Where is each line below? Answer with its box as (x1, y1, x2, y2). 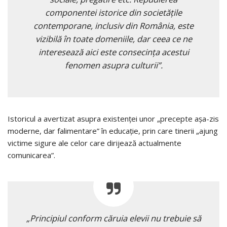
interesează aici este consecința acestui (38, 46, 189, 58)
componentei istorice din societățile (45, 6, 182, 18)
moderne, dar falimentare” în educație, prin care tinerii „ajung (8, 125, 218, 136)
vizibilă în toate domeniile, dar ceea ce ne (35, 32, 192, 45)
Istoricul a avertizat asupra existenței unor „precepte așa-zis (8, 113, 219, 124)
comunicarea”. (8, 149, 55, 160)
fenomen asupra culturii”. (64, 59, 163, 71)
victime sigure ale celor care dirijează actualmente (8, 137, 181, 148)
